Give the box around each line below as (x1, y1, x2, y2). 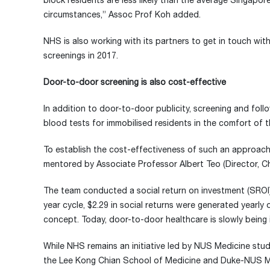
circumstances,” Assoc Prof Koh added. (43, 10, 201, 19)
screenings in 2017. (43, 51, 118, 60)
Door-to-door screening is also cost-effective (43, 77, 226, 87)
